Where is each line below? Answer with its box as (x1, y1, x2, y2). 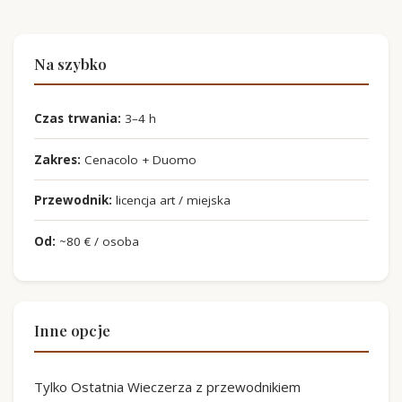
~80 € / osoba (55, 232, 139, 249)
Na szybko (33, 53, 107, 74)
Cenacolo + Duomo (80, 151, 197, 168)
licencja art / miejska (111, 192, 231, 209)
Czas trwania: (33, 110, 121, 127)
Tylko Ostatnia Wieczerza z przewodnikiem (33, 377, 301, 396)
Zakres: (33, 151, 81, 168)
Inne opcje (33, 320, 110, 341)
